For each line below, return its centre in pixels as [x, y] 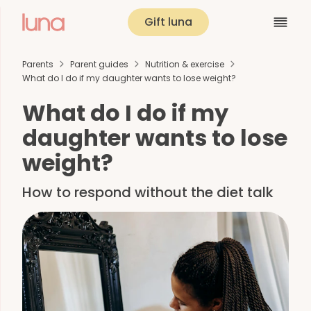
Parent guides [99, 64]
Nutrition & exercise [185, 64]
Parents [38, 64]
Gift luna [168, 22]
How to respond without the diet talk [148, 192]
